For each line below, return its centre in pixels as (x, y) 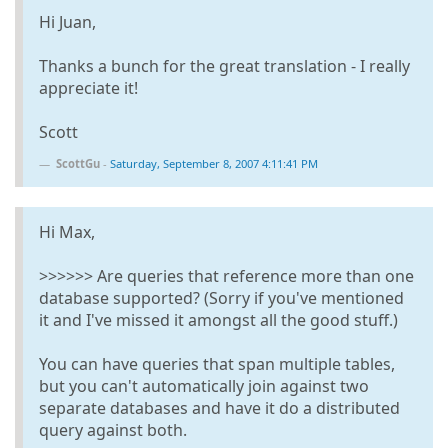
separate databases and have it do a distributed (219, 407)
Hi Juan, (67, 21)
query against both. (113, 429)
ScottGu (78, 163)
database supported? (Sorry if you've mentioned (221, 297)
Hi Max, (67, 231)
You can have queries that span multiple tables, (217, 363)
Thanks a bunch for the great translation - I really (224, 65)
